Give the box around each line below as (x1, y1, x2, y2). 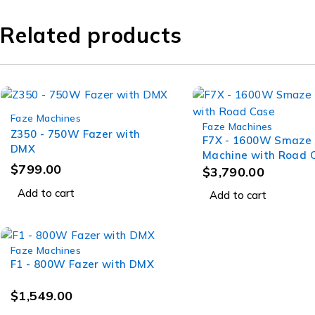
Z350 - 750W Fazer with (11, 127, 141, 141)
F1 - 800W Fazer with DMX (11, 257, 154, 271)
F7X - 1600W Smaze (202, 134, 312, 148)
